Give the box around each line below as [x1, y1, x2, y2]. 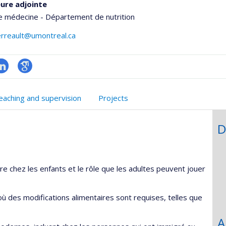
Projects [98, 93, 128, 103]
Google [17, 75, 42, 85]
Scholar [17, 87, 42, 97]
